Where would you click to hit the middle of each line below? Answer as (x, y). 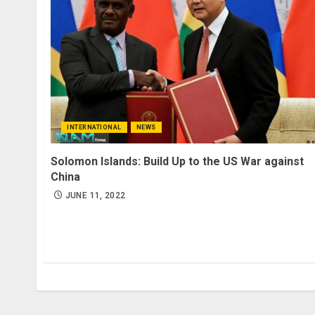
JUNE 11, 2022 (95, 195)
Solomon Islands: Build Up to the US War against (177, 161)
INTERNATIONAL (94, 127)
